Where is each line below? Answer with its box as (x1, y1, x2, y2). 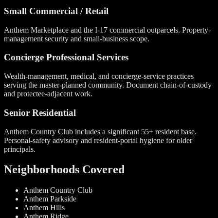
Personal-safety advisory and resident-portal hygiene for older (4, 136, 192, 145)
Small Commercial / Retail (4, 5, 109, 16)
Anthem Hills (23, 203, 65, 212)
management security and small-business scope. (4, 34, 149, 43)
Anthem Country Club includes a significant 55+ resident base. (4, 127, 197, 136)
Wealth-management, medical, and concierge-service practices (4, 72, 194, 81)
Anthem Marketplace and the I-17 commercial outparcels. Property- (4, 25, 211, 34)
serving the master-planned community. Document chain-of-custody (4, 81, 212, 90)
